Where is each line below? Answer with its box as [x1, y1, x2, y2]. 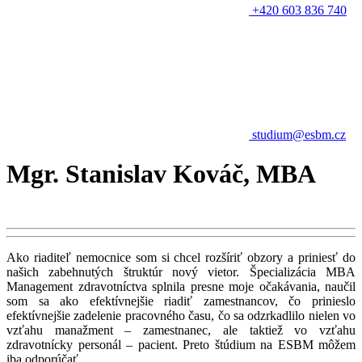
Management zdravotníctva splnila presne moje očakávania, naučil [6, 279, 356, 293]
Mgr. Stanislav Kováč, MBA [6, 159, 316, 189]
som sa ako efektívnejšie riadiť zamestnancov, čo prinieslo [6, 293, 356, 308]
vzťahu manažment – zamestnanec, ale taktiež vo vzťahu [6, 322, 356, 337]
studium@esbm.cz [252, 128, 346, 141]
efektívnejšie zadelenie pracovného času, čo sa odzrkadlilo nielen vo [6, 308, 356, 322]
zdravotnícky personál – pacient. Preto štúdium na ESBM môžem [6, 337, 356, 351]
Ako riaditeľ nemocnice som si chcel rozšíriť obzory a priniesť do [6, 250, 356, 264]
